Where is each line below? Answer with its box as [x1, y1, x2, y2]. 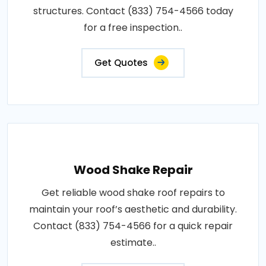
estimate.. [110, 236, 156, 249]
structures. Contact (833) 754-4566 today [33, 4, 233, 18]
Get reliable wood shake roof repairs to [41, 186, 225, 199]
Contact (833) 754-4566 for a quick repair [33, 219, 233, 233]
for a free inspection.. [84, 21, 182, 34]
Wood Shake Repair [73, 161, 193, 178]
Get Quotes [94, 56, 148, 69]
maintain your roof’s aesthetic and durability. [29, 202, 237, 216]
